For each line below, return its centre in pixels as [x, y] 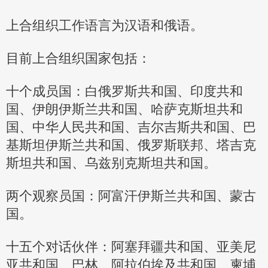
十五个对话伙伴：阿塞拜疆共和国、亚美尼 [131, 246]
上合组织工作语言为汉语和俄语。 [105, 25]
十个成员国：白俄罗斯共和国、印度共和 [124, 91]
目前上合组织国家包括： [78, 58]
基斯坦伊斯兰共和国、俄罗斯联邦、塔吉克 [131, 145]
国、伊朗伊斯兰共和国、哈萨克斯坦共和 [124, 109]
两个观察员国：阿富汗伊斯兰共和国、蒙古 [131, 196]
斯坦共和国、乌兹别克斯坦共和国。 [111, 163]
